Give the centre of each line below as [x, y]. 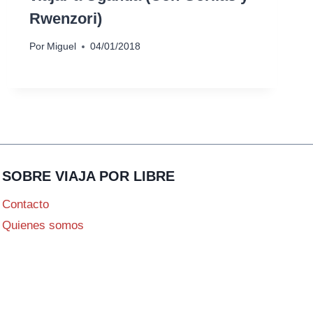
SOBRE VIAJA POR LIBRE [88, 176]
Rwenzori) [65, 18]
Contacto [26, 204]
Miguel [61, 47]
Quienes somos [43, 226]
